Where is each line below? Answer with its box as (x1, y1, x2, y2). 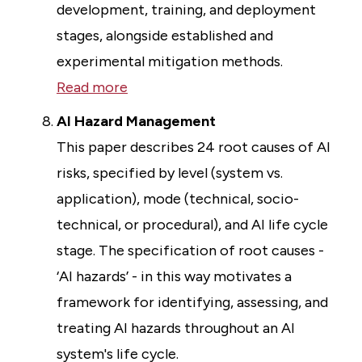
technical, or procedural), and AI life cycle (57, 216, 328, 234)
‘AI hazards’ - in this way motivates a (57, 267, 292, 285)
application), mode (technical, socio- (57, 190, 299, 208)
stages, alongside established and (57, 27, 273, 44)
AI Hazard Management (57, 112, 216, 130)
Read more (57, 78, 128, 96)
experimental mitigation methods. (57, 53, 286, 70)
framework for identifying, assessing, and (57, 293, 328, 311)
